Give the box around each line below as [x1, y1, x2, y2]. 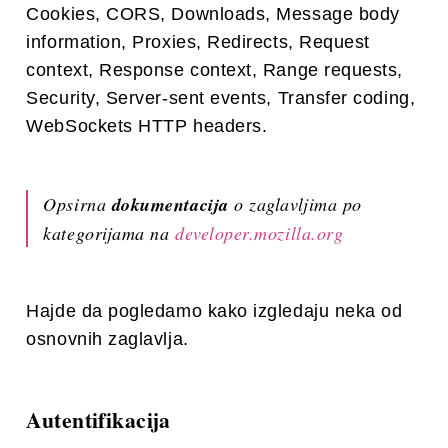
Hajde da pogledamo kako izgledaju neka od [26, 301, 403, 322]
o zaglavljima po [228, 192, 362, 217]
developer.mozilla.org [174, 221, 344, 246]
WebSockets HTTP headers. [26, 116, 268, 137]
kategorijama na [43, 221, 175, 246]
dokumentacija [111, 192, 229, 218]
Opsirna [43, 192, 112, 217]
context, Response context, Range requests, [26, 60, 404, 81]
